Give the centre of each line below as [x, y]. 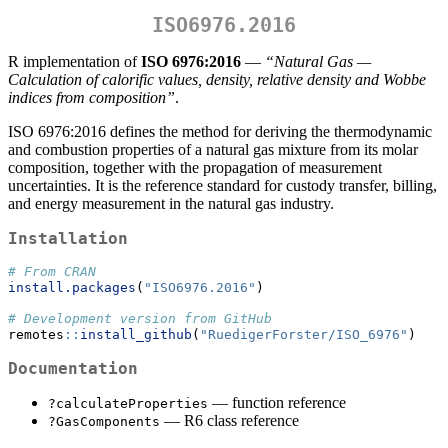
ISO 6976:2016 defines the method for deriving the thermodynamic [220, 132]
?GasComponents [104, 422]
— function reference [277, 403]
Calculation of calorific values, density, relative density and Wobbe [217, 80]
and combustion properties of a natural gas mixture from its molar [213, 150]
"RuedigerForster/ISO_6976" [304, 335]
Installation [68, 239]
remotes [36, 335]
